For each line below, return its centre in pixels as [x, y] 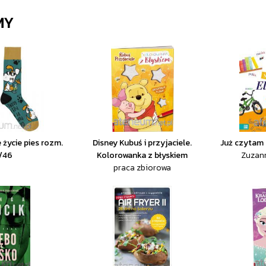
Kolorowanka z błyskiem [142, 155]
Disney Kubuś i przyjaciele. [142, 143]
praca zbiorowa [142, 168]
